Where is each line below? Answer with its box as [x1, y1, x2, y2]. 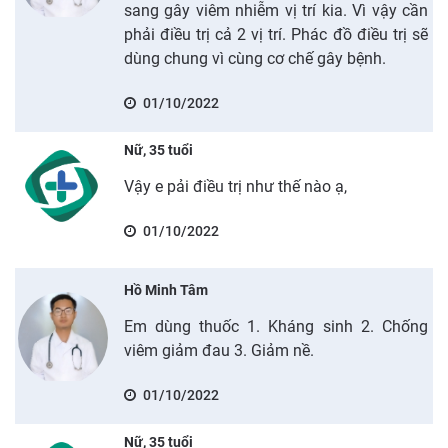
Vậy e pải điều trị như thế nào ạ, [123, 176, 347, 196]
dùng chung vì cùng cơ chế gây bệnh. [123, 48, 386, 68]
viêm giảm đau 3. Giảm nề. [123, 340, 314, 360]
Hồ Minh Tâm [123, 281, 208, 298]
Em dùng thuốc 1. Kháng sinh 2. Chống [123, 316, 428, 336]
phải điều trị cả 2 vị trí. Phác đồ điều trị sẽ [123, 24, 428, 44]
